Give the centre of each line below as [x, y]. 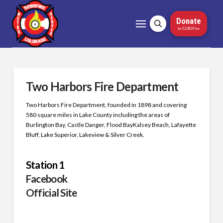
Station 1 [45, 165]
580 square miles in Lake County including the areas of [98, 115]
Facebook [47, 178]
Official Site [51, 192]
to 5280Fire [188, 28]
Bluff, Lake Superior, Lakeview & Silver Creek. [85, 135]
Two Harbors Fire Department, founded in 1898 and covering [106, 105]
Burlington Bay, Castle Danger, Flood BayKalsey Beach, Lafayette [111, 125]
